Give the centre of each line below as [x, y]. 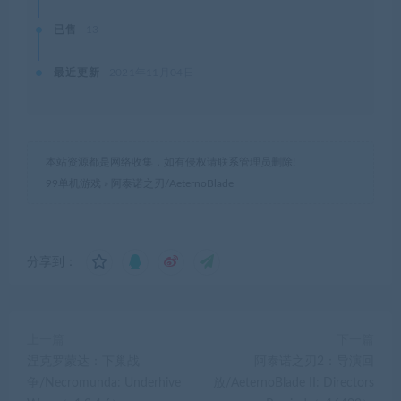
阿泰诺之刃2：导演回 [314, 362]
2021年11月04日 [151, 73]
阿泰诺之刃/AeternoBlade [172, 184]
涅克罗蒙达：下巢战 [83, 362]
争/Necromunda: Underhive [104, 384]
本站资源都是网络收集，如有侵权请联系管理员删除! [171, 162]
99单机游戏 [73, 184]
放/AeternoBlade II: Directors [294, 384]
